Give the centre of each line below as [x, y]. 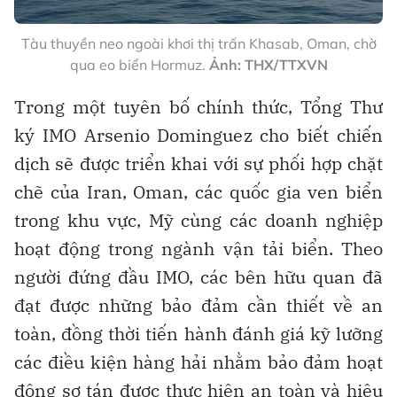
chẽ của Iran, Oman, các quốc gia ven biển [198, 191]
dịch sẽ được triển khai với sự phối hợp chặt [198, 163]
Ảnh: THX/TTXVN [268, 64]
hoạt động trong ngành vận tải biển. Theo [198, 248]
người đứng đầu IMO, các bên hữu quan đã [198, 276]
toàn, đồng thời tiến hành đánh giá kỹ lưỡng [198, 333]
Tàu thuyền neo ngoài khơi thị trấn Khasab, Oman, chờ [198, 43]
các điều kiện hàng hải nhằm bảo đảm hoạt [198, 362]
